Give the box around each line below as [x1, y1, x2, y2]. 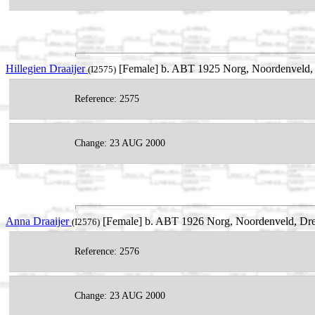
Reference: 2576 [75, 246, 139, 257]
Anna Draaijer [6, 215, 72, 228]
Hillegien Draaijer [6, 62, 88, 75]
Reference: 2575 [75, 93, 139, 104]
